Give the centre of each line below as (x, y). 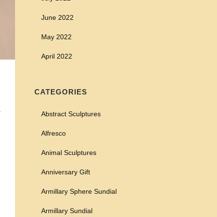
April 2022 (57, 56)
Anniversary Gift (66, 172)
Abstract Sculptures (71, 114)
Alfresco (54, 133)
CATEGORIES (61, 92)
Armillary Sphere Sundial (79, 191)
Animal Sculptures (69, 153)
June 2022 (57, 17)
